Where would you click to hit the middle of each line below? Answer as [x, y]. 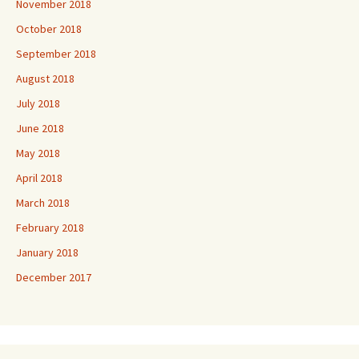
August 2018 [45, 79]
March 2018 [43, 203]
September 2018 [56, 54]
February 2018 [50, 228]
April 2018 [39, 178]
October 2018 [49, 29]
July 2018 [38, 104]
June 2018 [40, 129]
